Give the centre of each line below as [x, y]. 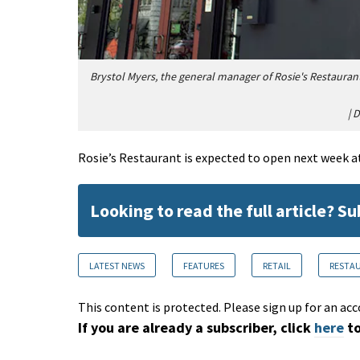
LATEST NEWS [117, 265]
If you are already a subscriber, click [194, 327]
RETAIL [277, 265]
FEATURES [204, 265]
